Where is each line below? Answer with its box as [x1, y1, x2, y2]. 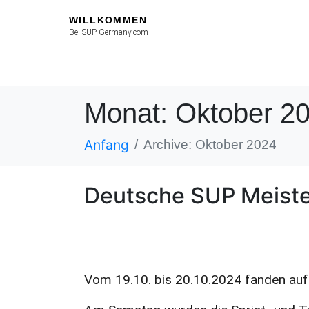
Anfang [84, 137, 129, 153]
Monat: [84, 98, 175, 128]
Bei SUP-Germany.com [69, 28, 148, 37]
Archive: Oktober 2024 [143, 137, 277, 152]
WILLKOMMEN [69, 14, 147, 26]
